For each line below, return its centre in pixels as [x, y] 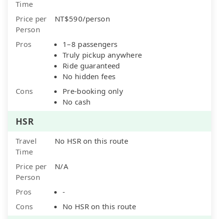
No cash [77, 101]
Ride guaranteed [91, 65]
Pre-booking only [93, 91]
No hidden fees [89, 76]
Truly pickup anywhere [102, 55]
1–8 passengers [90, 44]
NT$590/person [82, 18]
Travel [26, 141]
